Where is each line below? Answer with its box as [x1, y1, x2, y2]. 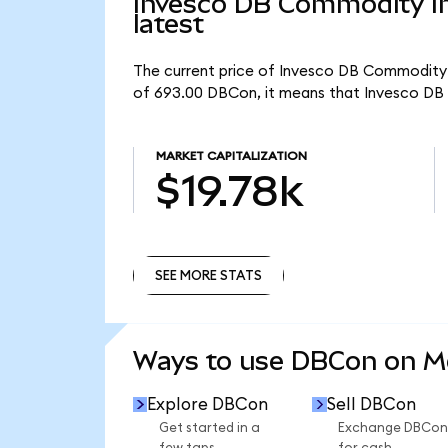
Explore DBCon [147, 395, 269, 413]
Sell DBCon [326, 395, 416, 413]
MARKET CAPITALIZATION [155, 150, 307, 163]
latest [132, 9, 204, 40]
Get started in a [158, 421, 260, 436]
